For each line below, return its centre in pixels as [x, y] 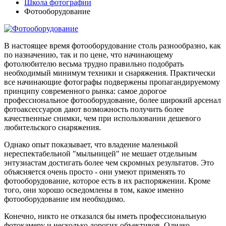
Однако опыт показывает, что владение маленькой [91, 144]
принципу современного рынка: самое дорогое [85, 91]
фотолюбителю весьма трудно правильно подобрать [94, 64]
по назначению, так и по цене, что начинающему [89, 54]
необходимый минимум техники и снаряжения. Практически [110, 73]
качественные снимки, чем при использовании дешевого [102, 118]
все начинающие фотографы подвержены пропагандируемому [112, 82]
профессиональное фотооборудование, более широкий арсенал [112, 100]
